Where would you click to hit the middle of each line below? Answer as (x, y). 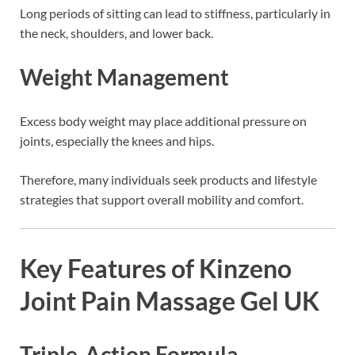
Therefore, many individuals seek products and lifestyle (168, 180)
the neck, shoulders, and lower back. (116, 33)
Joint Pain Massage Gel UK (170, 301)
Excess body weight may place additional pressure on (163, 121)
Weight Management (124, 77)
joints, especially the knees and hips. (117, 141)
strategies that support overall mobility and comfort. (162, 200)
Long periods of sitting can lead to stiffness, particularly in (175, 13)
